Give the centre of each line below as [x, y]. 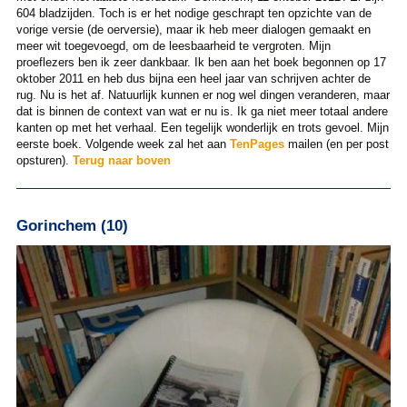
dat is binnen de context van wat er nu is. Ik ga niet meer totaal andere [202, 112]
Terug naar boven [121, 161]
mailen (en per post [336, 144]
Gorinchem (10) [72, 225]
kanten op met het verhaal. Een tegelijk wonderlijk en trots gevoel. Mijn [202, 128]
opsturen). [44, 161]
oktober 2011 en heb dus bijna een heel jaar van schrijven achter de [193, 79]
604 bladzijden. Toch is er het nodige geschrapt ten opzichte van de [194, 14]
